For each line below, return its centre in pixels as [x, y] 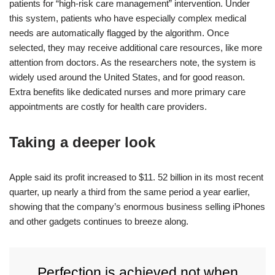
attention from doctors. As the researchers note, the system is [133, 62]
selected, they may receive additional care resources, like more [136, 48]
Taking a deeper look [82, 142]
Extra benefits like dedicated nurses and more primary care [127, 92]
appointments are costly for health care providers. [108, 107]
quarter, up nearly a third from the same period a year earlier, [130, 192]
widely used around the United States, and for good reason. [127, 77]
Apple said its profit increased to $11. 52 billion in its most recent [136, 177]
